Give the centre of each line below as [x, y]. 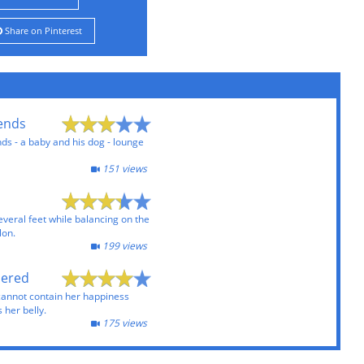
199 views [123, 246]
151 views [123, 169]
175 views [123, 323]
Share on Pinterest [42, 30]
